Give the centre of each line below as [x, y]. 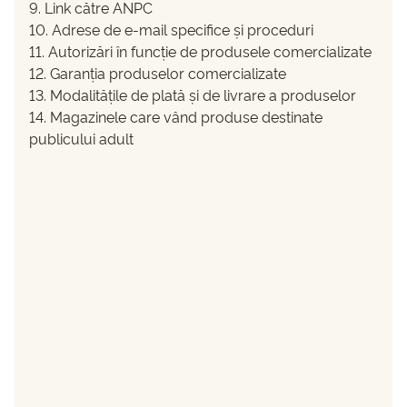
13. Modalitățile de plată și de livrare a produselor [193, 95]
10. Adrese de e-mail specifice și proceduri [171, 30]
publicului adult [81, 139]
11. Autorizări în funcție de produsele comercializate [200, 51]
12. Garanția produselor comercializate [158, 73]
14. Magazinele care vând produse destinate [176, 117]
